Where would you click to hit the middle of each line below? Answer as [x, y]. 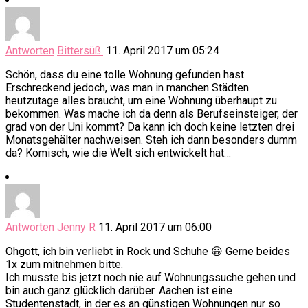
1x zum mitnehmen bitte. [64, 265]
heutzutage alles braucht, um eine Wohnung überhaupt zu [141, 101]
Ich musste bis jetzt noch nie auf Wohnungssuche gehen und [151, 278]
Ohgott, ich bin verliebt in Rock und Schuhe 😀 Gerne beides [148, 252]
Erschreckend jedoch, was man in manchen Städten [127, 88]
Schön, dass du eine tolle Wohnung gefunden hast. [126, 75]
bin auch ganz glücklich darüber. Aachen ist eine [119, 291]
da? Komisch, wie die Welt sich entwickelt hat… [118, 153]
